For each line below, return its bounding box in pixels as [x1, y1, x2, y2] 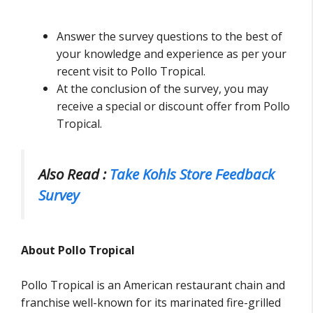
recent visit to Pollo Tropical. [57, 63, 205, 79]
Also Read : [38, 164, 110, 184]
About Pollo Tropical [21, 242, 135, 258]
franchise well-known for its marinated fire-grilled [21, 295, 281, 311]
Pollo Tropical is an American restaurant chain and [21, 277, 285, 293]
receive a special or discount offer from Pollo [57, 98, 290, 114]
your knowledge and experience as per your [57, 45, 286, 61]
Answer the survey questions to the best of [57, 28, 282, 44]
